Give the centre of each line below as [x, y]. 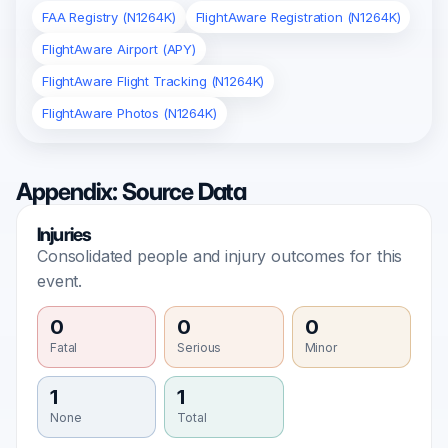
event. [60, 281]
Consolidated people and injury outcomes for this [220, 256]
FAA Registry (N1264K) [109, 17]
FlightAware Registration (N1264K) [298, 17]
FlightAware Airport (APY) [119, 49]
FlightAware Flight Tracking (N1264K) [153, 81]
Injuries [64, 235]
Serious [199, 348]
